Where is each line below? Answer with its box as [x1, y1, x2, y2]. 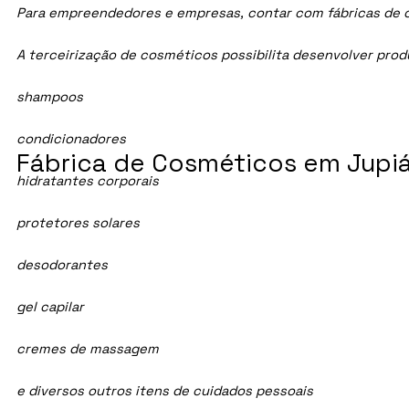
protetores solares [16, 215, 141, 232]
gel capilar [16, 299, 85, 316]
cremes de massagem [16, 341, 160, 358]
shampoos [16, 89, 84, 106]
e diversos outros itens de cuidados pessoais [16, 383, 314, 400]
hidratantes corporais [16, 173, 160, 190]
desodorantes [16, 257, 109, 274]
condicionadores [16, 131, 127, 148]
